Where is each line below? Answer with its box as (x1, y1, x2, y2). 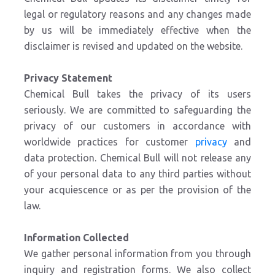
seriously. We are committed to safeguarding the (24, 104, 251, 115)
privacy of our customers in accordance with (24, 120, 251, 131)
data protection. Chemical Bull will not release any (24, 152, 251, 163)
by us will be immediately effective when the (24, 25, 251, 36)
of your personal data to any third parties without (24, 168, 251, 179)
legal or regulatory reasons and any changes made (24, 9, 251, 20)
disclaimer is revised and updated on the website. (24, 41, 245, 52)
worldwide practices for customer (24, 136, 195, 147)
